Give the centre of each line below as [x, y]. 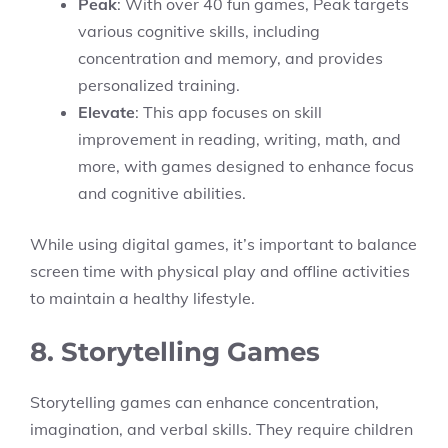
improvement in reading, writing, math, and [239, 139]
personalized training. [159, 85]
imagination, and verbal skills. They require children [221, 429]
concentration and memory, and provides [230, 58]
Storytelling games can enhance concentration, [204, 402]
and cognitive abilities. [162, 193]
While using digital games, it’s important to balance [223, 244]
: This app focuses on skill [228, 112]
